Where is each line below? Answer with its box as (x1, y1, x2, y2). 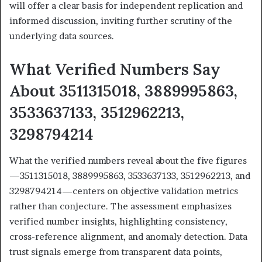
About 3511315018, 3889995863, (9, 81, 237, 101)
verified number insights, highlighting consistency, (9, 215, 227, 227)
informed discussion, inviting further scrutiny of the (9, 15, 232, 27)
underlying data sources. (9, 30, 114, 42)
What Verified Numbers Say (9, 59, 220, 80)
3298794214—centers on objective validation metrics (9, 185, 238, 196)
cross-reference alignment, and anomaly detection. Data (9, 230, 247, 242)
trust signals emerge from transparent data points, (9, 246, 222, 257)
